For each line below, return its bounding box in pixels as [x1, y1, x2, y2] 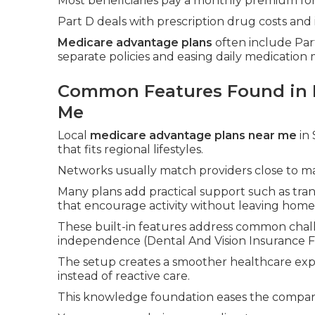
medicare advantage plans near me [90, 129, 297, 142]
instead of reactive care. [58, 269, 190, 283]
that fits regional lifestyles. [58, 143, 203, 156]
